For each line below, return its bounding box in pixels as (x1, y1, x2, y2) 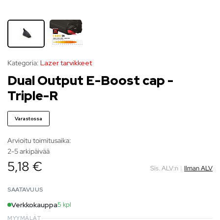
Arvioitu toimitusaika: (7, 136, 71, 145)
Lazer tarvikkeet (40, 58, 92, 68)
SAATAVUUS (7, 186, 43, 194)
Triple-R (7, 87, 58, 105)
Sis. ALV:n (150, 164, 178, 172)
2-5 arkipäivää (7, 147, 50, 156)
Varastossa (15, 115, 42, 122)
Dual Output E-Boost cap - (7, 72, 173, 89)
